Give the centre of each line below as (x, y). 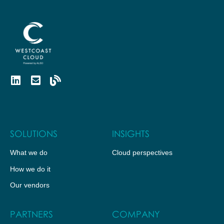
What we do (29, 153)
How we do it (30, 169)
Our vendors (30, 185)
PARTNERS (31, 214)
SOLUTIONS (34, 134)
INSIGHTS (131, 134)
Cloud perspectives (142, 153)
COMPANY (136, 214)
